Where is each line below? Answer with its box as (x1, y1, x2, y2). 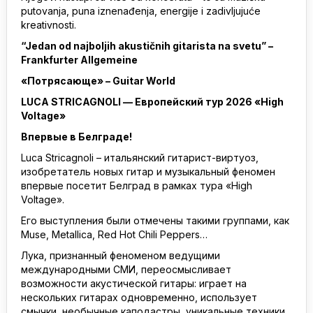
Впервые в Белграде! (21, 131, 132, 143)
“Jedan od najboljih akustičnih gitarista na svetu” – (21, 40, 273, 52)
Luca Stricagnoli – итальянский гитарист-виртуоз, (21, 152, 259, 163)
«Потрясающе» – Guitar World (21, 75, 175, 87)
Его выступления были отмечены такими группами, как (21, 214, 289, 226)
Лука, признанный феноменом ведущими (21, 249, 220, 261)
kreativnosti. (21, 19, 76, 31)
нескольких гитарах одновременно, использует (21, 291, 257, 303)
